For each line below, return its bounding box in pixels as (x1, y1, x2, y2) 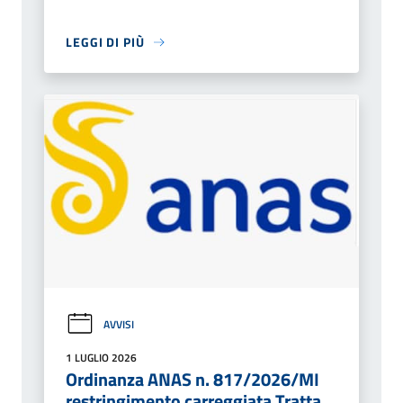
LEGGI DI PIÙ (66, 32, 145, 52)
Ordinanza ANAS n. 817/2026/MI (66, 364, 319, 393)
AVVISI (103, 315, 134, 333)
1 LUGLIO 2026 (66, 348, 137, 366)
